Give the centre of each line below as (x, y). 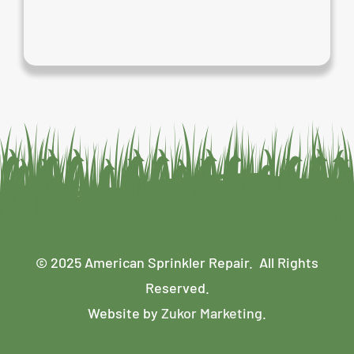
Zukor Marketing (210, 313)
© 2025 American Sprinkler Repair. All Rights (177, 262)
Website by (123, 313)
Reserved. (177, 287)
